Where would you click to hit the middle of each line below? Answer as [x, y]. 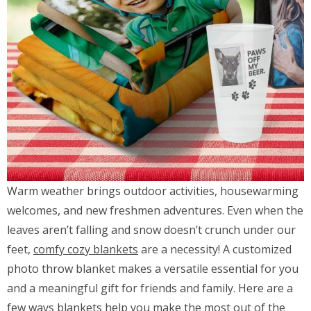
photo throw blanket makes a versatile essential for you [153, 269]
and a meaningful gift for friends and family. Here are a [150, 288]
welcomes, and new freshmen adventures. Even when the [155, 211]
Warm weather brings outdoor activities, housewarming [153, 191]
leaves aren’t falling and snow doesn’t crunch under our [151, 230]
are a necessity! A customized [215, 250]
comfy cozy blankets [86, 250]
